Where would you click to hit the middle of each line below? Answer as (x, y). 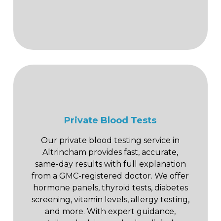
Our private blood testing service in (110, 140)
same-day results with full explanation (110, 164)
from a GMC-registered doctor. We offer (110, 176)
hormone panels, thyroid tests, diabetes (110, 187)
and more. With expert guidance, (110, 211)
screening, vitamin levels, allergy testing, (110, 199)
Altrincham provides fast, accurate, (110, 152)
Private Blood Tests (110, 120)
